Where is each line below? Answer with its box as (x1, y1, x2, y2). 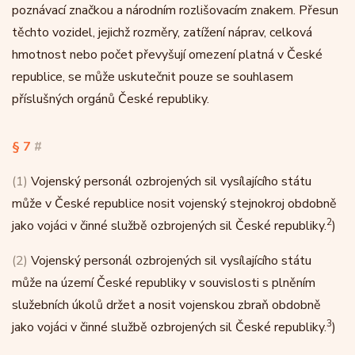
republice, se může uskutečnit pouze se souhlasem (12, 68, 293, 86)
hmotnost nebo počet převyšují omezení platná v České (12, 46, 323, 63)
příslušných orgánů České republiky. (12, 90, 209, 108)
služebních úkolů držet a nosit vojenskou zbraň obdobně (12, 296, 321, 314)
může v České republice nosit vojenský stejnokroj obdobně (12, 195, 337, 212)
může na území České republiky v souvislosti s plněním (12, 274, 315, 292)
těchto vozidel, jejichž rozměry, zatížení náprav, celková (12, 24, 312, 41)
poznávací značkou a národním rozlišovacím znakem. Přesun (12, 2, 338, 19)
